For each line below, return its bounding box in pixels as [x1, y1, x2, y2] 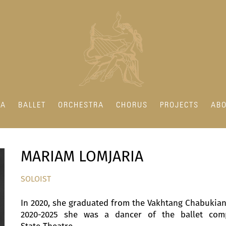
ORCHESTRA [58, 101, 104, 110]
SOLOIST [21, 174, 51, 184]
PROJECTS [160, 101, 199, 110]
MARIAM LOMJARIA [21, 147, 144, 166]
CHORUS [116, 101, 148, 110]
